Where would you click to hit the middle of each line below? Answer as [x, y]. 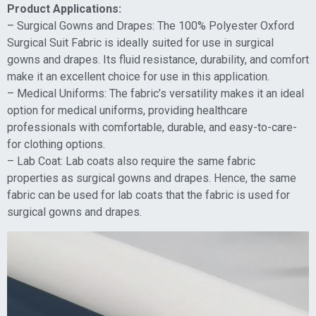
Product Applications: [64, 9]
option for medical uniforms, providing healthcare [127, 111]
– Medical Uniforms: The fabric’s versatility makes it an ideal [156, 94]
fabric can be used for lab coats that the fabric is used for [148, 195]
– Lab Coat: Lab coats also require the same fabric [131, 162]
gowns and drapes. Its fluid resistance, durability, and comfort [158, 60]
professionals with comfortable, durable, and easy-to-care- [152, 128]
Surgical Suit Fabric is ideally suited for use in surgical [140, 43]
